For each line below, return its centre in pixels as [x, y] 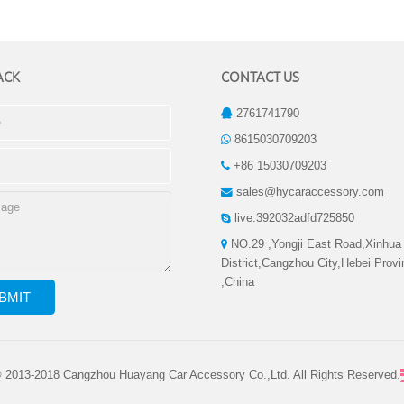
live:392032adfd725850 [294, 218]
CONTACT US [260, 76]
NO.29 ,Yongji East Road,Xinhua [314, 244]
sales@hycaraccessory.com [310, 192]
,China [238, 282]
